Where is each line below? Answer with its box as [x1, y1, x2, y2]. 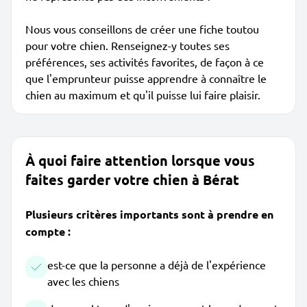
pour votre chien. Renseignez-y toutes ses [25, 38, 230, 52]
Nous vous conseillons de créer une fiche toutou [25, 22, 259, 36]
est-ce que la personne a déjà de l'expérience [47, 258, 266, 271]
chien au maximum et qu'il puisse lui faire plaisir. [25, 88, 260, 101]
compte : [25, 224, 71, 238]
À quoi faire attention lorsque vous [25, 151, 255, 169]
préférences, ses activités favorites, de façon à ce [25, 55, 264, 69]
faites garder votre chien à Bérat [25, 171, 239, 188]
